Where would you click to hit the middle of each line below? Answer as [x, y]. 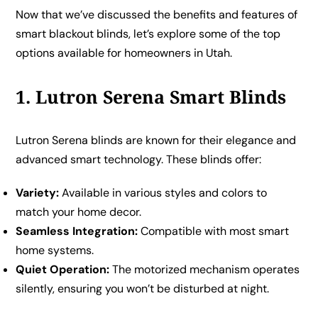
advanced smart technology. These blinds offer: [139, 160]
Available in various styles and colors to [163, 193]
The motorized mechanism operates [205, 270]
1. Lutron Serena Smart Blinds [151, 96]
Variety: [38, 193]
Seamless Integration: [77, 231]
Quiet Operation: [63, 270]
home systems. [55, 251]
